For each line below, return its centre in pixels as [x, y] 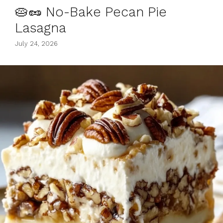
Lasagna [41, 28]
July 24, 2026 [36, 44]
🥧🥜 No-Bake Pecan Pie [91, 12]
